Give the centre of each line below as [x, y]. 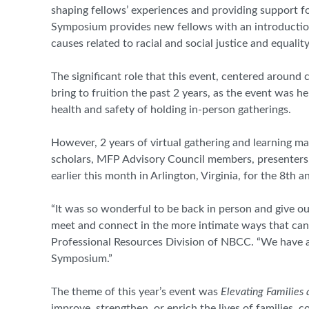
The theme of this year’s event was [136, 292]
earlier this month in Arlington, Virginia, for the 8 [168, 176]
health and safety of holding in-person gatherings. [171, 110]
